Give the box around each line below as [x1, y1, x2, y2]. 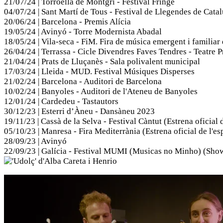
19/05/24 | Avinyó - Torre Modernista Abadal [4, 27, 162, 37]
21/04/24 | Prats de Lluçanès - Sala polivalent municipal [4, 57, 200, 67]
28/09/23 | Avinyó [4, 136, 67, 146]
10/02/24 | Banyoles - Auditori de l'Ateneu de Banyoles [4, 87, 198, 97]
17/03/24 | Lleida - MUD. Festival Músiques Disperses [4, 67, 195, 77]
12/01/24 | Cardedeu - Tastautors [4, 97, 118, 107]
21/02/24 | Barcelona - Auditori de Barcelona [4, 77, 162, 87]
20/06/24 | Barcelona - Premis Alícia [4, 17, 131, 27]
